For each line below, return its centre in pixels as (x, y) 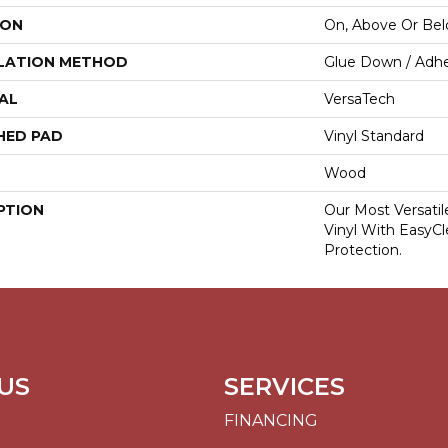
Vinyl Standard (374, 136)
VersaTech (359, 99)
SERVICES (284, 387)
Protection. (363, 250)
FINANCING (271, 421)
